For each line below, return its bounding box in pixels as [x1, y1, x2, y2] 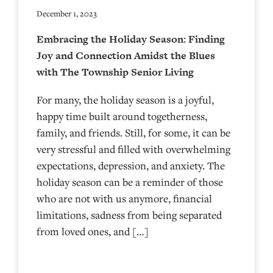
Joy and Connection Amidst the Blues [37, 48, 215, 63]
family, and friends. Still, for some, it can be [37, 125, 230, 140]
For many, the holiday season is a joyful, [37, 92, 214, 107]
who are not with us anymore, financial [37, 191, 212, 205]
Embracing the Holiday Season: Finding [37, 31, 225, 46]
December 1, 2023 [37, 7, 97, 19]
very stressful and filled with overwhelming [37, 141, 230, 156]
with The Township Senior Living [37, 64, 194, 79]
